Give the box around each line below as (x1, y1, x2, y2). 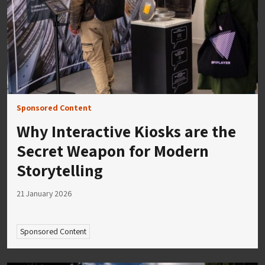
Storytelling (17, 159, 103, 181)
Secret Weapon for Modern (17, 139, 209, 161)
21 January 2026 (17, 188, 72, 199)
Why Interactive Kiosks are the (17, 119, 236, 142)
